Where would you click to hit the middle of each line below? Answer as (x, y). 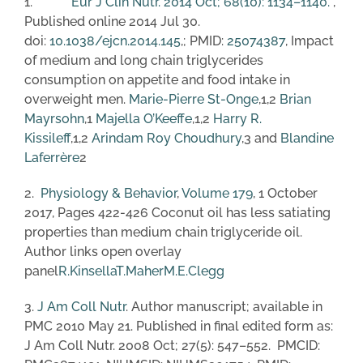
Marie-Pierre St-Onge (194, 99)
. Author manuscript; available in (224, 306)
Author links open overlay (103, 251)
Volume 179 (217, 193)
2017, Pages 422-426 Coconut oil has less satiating (177, 212)
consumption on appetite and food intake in (157, 79)
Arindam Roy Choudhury (167, 138)
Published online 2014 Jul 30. (112, 21)
